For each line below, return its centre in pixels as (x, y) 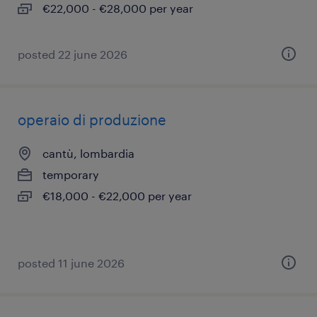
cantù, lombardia (88, 153)
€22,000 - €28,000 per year (118, 8)
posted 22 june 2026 (73, 54)
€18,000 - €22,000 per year (117, 196)
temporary (71, 174)
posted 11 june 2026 (71, 263)
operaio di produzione (92, 120)
